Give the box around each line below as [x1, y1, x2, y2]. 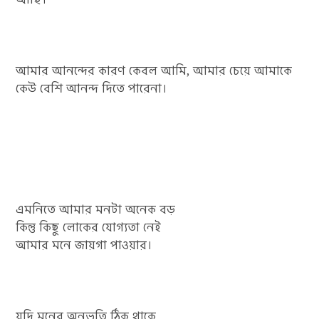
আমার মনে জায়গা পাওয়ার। [16, 236, 153, 254]
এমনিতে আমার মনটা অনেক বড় [16, 201, 176, 219]
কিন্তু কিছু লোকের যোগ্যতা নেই [16, 219, 162, 236]
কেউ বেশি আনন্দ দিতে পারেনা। [16, 80, 168, 98]
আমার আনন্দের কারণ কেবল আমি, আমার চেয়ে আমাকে [16, 62, 293, 80]
